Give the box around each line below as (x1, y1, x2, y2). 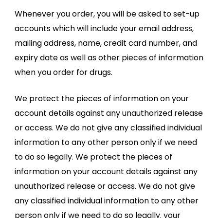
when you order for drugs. (15, 67, 112, 78)
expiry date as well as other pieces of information (15, 52, 203, 63)
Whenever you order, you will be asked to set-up (15, 8, 200, 19)
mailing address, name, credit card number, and (15, 37, 197, 49)
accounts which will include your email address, (15, 23, 194, 34)
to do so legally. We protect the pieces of (15, 151, 172, 163)
